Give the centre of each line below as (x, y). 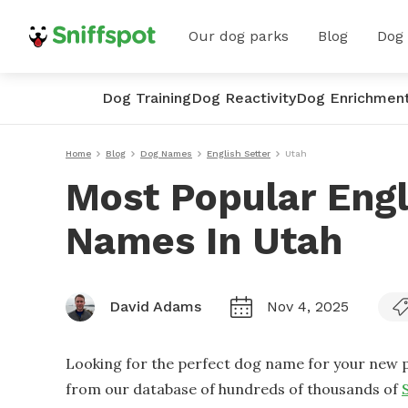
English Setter (239, 153)
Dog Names (166, 153)
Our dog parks (239, 36)
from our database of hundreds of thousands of (232, 389)
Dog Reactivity (244, 98)
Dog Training (147, 98)
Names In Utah (204, 241)
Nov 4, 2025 (308, 306)
